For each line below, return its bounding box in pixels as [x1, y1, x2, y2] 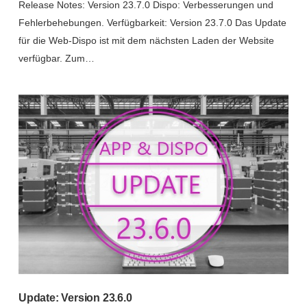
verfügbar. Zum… [18, 52, 95, 64]
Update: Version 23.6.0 [18, 292, 132, 304]
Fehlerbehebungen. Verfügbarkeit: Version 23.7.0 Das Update [18, 16, 286, 28]
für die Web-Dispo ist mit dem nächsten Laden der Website [18, 34, 274, 46]
